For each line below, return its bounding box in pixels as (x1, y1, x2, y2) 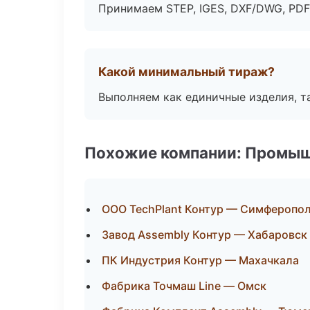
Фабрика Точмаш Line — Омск (102, 279, 266, 293)
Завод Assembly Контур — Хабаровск (102, 228, 307, 241)
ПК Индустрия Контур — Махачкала (102, 253, 299, 267)
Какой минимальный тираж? (98, 64, 275, 79)
